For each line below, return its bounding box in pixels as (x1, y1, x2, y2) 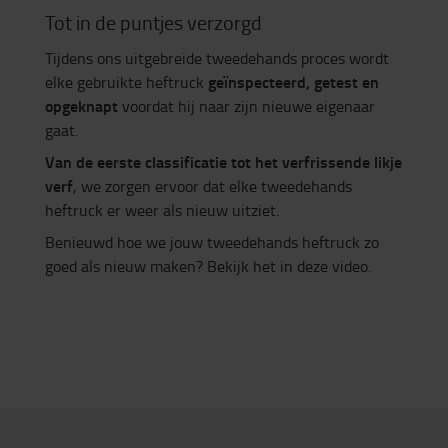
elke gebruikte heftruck (45, 71, 208, 94)
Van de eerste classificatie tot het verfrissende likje (45, 150, 402, 174)
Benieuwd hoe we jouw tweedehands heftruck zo (45, 231, 379, 254)
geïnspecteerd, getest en (208, 70, 379, 94)
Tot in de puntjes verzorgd (45, 8, 262, 37)
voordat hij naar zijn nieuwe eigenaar (118, 95, 375, 118)
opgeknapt (45, 94, 118, 118)
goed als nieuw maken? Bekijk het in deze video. (45, 255, 371, 278)
